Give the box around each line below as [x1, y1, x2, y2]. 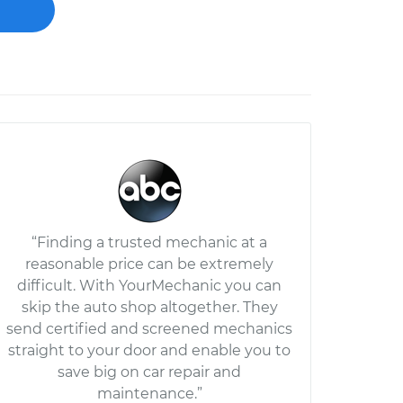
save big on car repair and [58, 363, 241, 381]
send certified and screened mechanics [6, 320, 292, 337]
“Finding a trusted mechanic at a [31, 234, 267, 251]
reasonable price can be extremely [25, 255, 273, 273]
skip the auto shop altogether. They [21, 299, 278, 316]
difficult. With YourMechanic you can [17, 277, 282, 294]
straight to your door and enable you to [8, 342, 291, 359]
